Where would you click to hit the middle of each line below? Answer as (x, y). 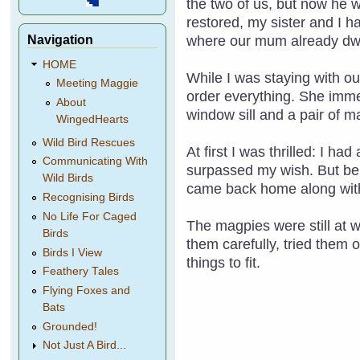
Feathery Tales (81, 272)
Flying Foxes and (87, 290)
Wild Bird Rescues (89, 142)
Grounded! (70, 326)
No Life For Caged (90, 216)
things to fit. (224, 262)
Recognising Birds (89, 198)
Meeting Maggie (97, 84)
